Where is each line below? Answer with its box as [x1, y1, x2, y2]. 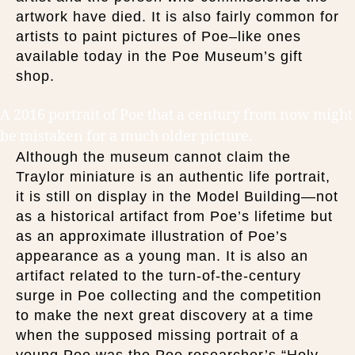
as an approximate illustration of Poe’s [16, 227, 288, 244]
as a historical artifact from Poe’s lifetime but [16, 208, 333, 224]
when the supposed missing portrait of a [16, 326, 299, 343]
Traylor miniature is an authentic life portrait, [16, 168, 330, 185]
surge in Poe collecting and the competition [16, 287, 322, 303]
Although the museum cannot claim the [16, 148, 291, 165]
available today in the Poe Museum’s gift [16, 48, 303, 64]
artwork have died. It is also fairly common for [16, 9, 339, 25]
